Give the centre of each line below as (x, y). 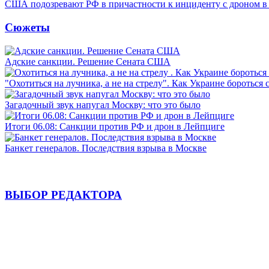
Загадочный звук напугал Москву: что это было (103, 104)
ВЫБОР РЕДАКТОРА (63, 195)
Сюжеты (27, 27)
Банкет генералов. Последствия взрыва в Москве (106, 148)
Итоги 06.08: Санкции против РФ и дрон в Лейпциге (115, 126)
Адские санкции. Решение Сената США (88, 61)
